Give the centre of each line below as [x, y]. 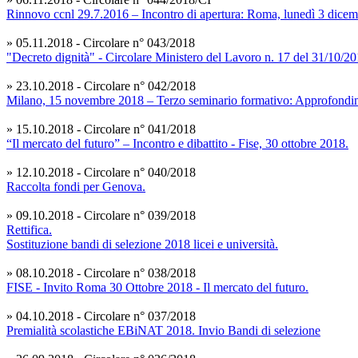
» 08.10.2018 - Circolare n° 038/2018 [101, 273]
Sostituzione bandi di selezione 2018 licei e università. [142, 245]
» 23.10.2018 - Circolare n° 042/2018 [101, 86]
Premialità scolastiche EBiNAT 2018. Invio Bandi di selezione [163, 331]
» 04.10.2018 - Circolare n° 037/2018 [101, 316]
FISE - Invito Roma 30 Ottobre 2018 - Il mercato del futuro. [157, 288]
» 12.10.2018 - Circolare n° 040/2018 [101, 173]
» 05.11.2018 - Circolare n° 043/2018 [101, 43]
